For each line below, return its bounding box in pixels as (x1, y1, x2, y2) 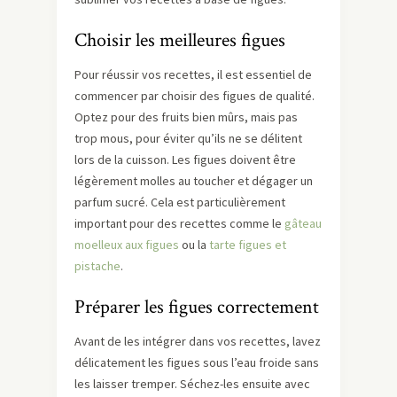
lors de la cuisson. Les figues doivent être (74, 152, 296, 167)
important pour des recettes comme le (74, 215, 284, 231)
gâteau (284, 215, 322, 231)
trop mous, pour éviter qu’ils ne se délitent (74, 130, 302, 146)
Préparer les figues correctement (74, 294, 319, 320)
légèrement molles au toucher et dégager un (74, 173, 313, 189)
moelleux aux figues (74, 237, 179, 253)
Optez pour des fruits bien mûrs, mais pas (74, 109, 298, 125)
